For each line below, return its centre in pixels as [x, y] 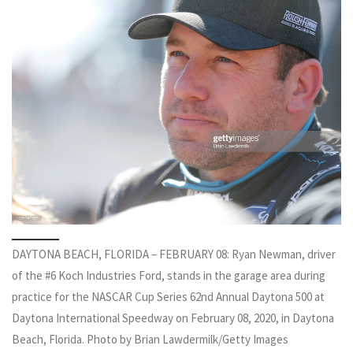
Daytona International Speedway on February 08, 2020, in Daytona [173, 318]
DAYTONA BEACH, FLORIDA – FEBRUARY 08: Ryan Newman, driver [174, 255]
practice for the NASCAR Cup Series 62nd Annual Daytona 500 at [168, 297]
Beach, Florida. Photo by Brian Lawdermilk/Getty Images [150, 340]
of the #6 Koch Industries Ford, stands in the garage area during [169, 276]
